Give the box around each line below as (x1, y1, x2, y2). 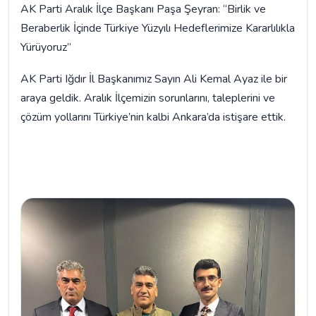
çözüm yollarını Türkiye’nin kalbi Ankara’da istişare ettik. (20, 109, 286, 126)
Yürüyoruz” (20, 39, 71, 56)
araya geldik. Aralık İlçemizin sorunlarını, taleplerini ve (20, 90, 275, 107)
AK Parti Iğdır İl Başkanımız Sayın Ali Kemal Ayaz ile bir (20, 71, 287, 87)
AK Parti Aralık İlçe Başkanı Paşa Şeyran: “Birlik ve (20, 1, 266, 18)
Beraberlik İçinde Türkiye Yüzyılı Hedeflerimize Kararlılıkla (20, 20, 295, 37)
